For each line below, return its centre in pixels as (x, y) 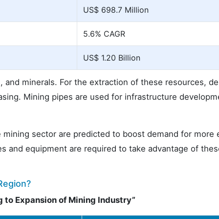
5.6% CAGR (104, 34)
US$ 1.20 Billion (112, 58)
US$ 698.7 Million (116, 10)
